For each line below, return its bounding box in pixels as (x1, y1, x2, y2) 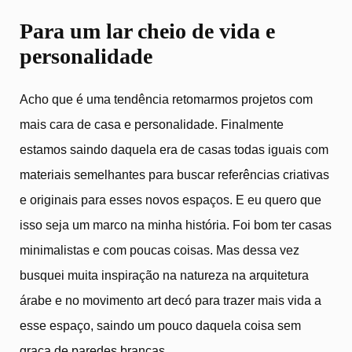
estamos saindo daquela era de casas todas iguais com (20, 143, 328, 157)
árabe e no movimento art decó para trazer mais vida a (20, 294, 321, 308)
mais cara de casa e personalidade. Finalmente (20, 118, 284, 132)
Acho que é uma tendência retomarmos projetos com (20, 93, 313, 107)
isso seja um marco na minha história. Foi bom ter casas (20, 218, 332, 233)
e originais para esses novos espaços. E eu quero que (20, 193, 321, 207)
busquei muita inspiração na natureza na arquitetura (20, 269, 309, 283)
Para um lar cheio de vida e (20, 18, 275, 43)
